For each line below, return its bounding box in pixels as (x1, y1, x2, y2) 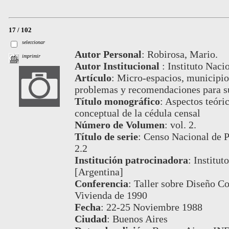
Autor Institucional (74, 60, 162, 72)
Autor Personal (74, 48, 142, 60)
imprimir (22, 53, 41, 59)
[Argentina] (74, 166, 123, 177)
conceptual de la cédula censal (74, 107, 200, 119)
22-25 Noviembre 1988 (106, 201, 202, 213)
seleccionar (22, 39, 45, 45)
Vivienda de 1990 (74, 189, 147, 201)
